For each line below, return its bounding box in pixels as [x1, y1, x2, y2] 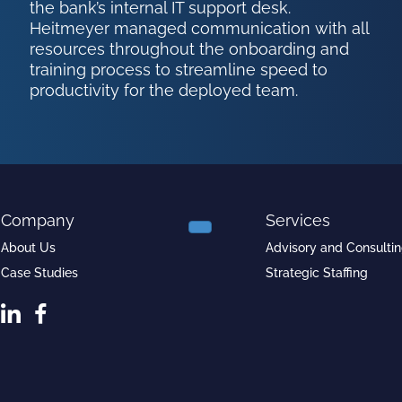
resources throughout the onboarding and [30, 39, 350, 59]
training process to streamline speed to [30, 60, 328, 80]
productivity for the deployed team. [30, 81, 299, 100]
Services [266, 210, 331, 230]
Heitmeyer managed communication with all [30, 19, 370, 39]
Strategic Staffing [266, 265, 369, 280]
